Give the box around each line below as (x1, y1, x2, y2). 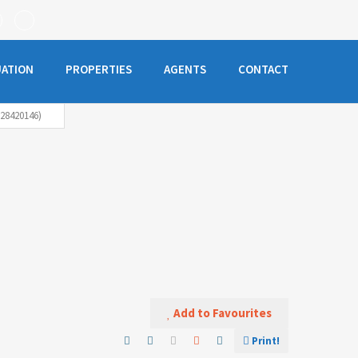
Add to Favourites (173, 305, 272, 320)
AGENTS (164, 62, 206, 77)
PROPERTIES (66, 62, 132, 77)
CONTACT (238, 62, 288, 77)
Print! (251, 334, 280, 348)
